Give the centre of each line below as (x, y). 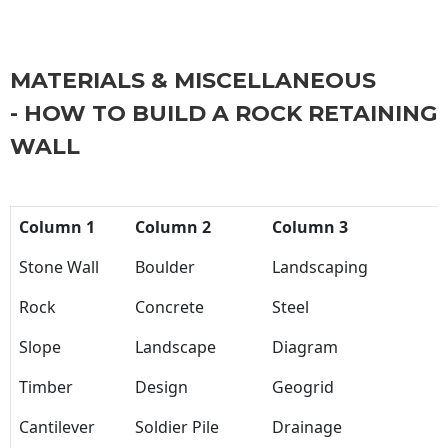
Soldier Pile (177, 427)
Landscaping (320, 267)
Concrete (169, 307)
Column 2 (173, 227)
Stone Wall (59, 267)
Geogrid (303, 387)
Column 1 (57, 227)
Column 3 (310, 227)
